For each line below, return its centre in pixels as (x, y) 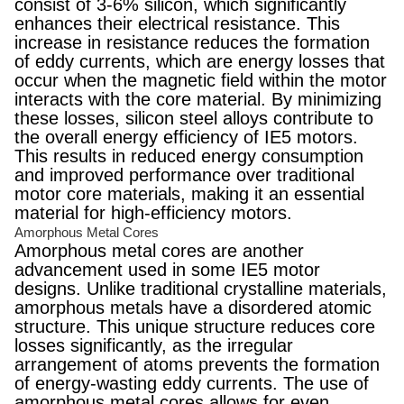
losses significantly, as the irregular (154, 345)
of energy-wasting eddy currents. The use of (192, 383)
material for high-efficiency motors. (153, 213)
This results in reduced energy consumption (189, 156)
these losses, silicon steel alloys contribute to (194, 118)
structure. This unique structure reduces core (195, 326)
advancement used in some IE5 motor (167, 270)
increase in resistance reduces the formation (192, 42)
